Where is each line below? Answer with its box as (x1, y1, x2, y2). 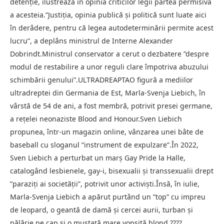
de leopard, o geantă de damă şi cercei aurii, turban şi (10, 204, 193, 214)
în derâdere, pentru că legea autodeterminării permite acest (10, 22, 213, 32)
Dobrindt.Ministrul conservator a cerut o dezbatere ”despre (10, 48, 209, 58)
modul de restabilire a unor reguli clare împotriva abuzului (10, 61, 208, 71)
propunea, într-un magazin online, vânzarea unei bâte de (10, 126, 203, 136)
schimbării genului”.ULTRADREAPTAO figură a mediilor (10, 74, 193, 84)
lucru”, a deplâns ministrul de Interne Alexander (10, 35, 173, 45)
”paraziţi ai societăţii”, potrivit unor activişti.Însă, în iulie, (10, 178, 199, 188)
